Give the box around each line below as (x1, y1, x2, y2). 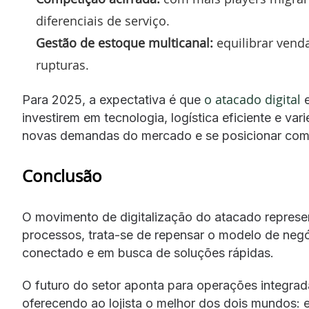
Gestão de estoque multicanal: (36, 34, 213, 51)
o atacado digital (204, 91, 301, 108)
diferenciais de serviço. (36, 12, 170, 29)
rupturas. (36, 57, 89, 73)
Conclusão (22, 164, 102, 187)
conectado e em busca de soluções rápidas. (22, 246, 274, 260)
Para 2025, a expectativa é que (22, 92, 204, 107)
